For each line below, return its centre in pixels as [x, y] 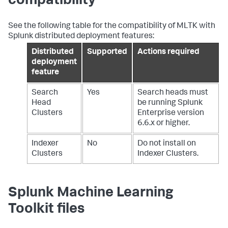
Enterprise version [171, 113]
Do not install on [167, 144]
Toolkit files [46, 209]
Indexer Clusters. [168, 154]
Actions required [168, 52]
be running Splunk [170, 103]
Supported [107, 52]
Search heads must [173, 93]
